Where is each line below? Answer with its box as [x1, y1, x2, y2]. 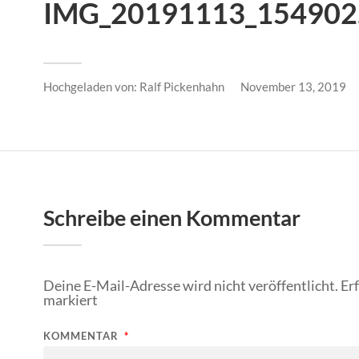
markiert [43, 290, 98, 309]
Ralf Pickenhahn [139, 79, 224, 94]
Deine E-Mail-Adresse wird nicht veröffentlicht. [43, 276, 338, 294]
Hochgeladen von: [43, 79, 139, 94]
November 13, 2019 [240, 79, 346, 94]
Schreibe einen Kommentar [43, 204, 301, 231]
